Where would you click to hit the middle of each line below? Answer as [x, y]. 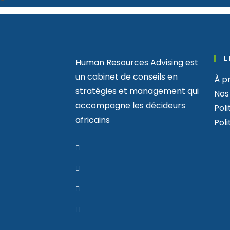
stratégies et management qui [137, 91]
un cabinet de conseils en [127, 77]
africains [93, 120]
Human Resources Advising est [137, 62]
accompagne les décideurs [130, 106]
